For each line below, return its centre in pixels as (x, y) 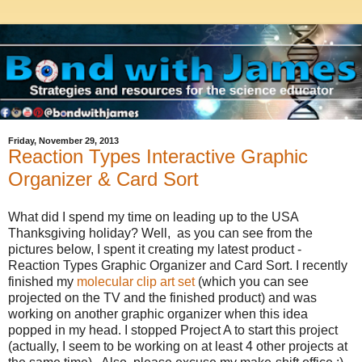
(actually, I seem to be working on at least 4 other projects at (178, 347)
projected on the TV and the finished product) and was (162, 298)
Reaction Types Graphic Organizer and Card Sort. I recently (178, 266)
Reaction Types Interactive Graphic (158, 156)
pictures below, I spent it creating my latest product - (155, 250)
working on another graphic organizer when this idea (158, 314)
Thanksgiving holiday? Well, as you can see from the (160, 234)
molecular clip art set (136, 282)
